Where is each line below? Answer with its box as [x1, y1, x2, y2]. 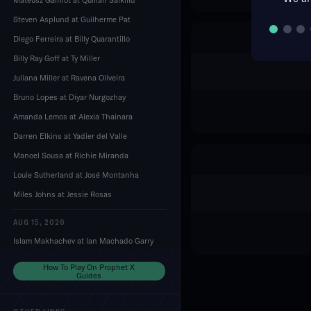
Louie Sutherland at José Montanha [12, 169, 139, 179]
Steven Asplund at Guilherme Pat [12, 14, 131, 24]
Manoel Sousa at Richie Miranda [12, 150, 128, 160]
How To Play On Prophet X [43, 262, 135, 271]
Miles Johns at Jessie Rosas [12, 189, 112, 199]
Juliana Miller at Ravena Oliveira [12, 72, 125, 82]
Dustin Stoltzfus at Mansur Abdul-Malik [12, 255, 153, 265]
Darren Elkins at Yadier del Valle [12, 131, 127, 140]
